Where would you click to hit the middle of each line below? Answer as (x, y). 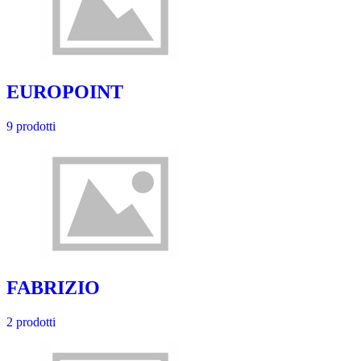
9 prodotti (31, 126)
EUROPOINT (65, 92)
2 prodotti (31, 322)
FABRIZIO (53, 287)
